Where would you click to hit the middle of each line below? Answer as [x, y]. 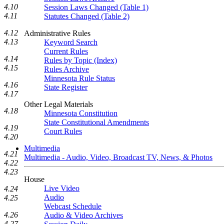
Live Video [62, 188]
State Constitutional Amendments [96, 122]
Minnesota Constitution [81, 113]
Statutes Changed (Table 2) [87, 16]
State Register [66, 87]
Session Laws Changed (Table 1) [96, 7]
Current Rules [66, 51]
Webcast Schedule [73, 206]
